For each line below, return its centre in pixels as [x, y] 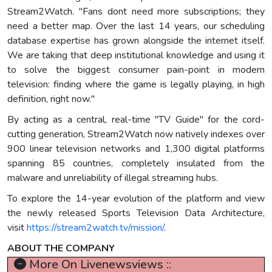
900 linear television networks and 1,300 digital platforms [136, 149]
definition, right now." [51, 99]
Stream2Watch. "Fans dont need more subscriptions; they [136, 12]
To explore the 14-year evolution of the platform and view [136, 199]
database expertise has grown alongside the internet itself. [136, 41]
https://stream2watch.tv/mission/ [95, 228]
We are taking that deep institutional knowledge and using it [136, 56]
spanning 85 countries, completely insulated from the [136, 164]
